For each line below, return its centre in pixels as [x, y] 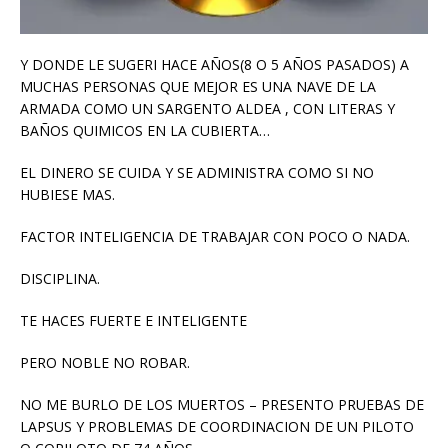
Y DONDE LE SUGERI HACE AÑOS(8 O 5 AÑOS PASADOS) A [214, 64]
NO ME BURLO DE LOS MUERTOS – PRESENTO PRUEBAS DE [222, 404]
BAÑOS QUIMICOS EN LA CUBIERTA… [145, 130]
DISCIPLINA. [60, 278]
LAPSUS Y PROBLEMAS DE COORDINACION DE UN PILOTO [217, 426]
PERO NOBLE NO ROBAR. [105, 362]
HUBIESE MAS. [67, 194]
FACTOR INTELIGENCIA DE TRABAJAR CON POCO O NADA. [215, 236]
